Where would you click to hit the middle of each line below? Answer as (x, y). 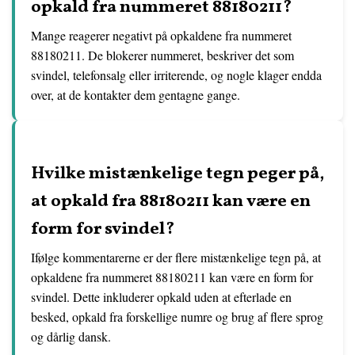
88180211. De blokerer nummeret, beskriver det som (162, 55)
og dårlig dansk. (71, 336)
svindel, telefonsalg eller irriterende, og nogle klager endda (176, 75)
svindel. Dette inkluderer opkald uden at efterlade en (161, 297)
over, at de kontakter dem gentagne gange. (136, 95)
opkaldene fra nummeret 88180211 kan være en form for (172, 277)
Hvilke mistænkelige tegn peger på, (177, 174)
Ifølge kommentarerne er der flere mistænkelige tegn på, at (176, 257)
